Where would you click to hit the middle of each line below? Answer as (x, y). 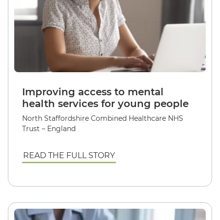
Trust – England (49, 128)
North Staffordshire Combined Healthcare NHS (103, 118)
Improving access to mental (93, 92)
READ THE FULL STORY (69, 155)
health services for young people (105, 103)
